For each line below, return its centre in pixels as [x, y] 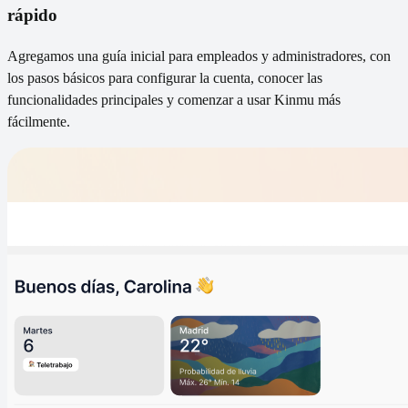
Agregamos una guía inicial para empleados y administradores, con [199, 56]
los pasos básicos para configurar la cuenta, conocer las [165, 77]
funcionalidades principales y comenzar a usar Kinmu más [174, 99]
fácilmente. [39, 121]
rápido [32, 15]
